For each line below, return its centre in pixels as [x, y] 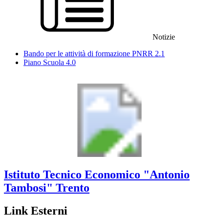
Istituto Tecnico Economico [72, 175]
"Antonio [166, 175]
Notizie [164, 37]
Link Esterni [36, 211]
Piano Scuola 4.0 [50, 62]
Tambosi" [28, 188]
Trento [73, 188]
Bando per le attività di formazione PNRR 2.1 [94, 53]
